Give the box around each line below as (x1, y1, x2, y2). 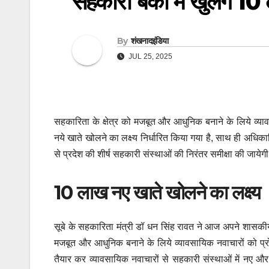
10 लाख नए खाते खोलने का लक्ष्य (54, 181, 261, 205)
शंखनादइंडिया (130, 35, 169, 47)
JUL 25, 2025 (127, 52, 172, 61)
